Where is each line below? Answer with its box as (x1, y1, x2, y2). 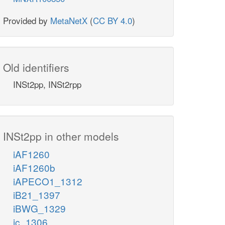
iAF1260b (13, 161, 55, 175)
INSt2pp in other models (3, 129, 119, 144)
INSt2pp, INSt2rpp (13, 78, 81, 91)
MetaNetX (50, 14, 87, 27)
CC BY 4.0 (93, 14, 132, 27)
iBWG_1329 (13, 201, 66, 215)
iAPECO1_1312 (13, 174, 82, 188)
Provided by (3, 14, 50, 27)
